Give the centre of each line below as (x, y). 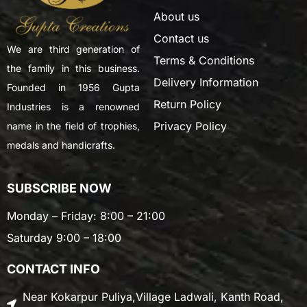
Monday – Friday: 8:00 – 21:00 (86, 216)
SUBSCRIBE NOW (59, 188)
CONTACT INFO (53, 269)
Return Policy (187, 104)
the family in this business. (73, 69)
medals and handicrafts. (62, 145)
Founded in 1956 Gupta (73, 88)
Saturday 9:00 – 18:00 (64, 238)
